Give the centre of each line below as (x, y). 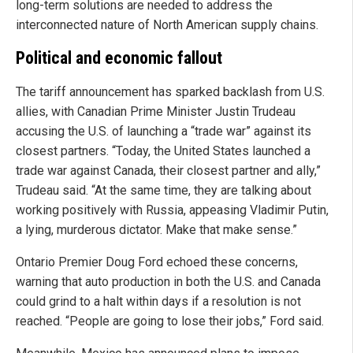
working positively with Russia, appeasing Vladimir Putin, (172, 210)
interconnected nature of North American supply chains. (167, 24)
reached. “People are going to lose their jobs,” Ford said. (170, 321)
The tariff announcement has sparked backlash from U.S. (170, 92)
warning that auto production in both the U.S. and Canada (168, 282)
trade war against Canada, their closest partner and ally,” (168, 171)
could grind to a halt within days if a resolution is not (158, 302)
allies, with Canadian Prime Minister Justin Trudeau (156, 112)
